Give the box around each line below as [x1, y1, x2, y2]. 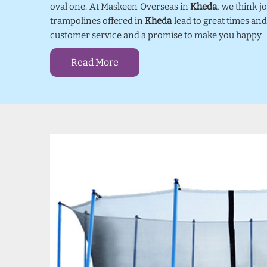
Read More [71, 57, 119, 68]
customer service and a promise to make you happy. [50, 30, 263, 41]
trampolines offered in [50, 15, 145, 26]
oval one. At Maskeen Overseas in [50, 1, 191, 12]
